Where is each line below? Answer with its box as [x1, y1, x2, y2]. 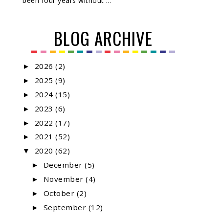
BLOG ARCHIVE [54, 25, 153, 51]
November [43, 174, 86, 184]
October [43, 188, 77, 198]
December [43, 160, 85, 170]
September [43, 202, 88, 212]
